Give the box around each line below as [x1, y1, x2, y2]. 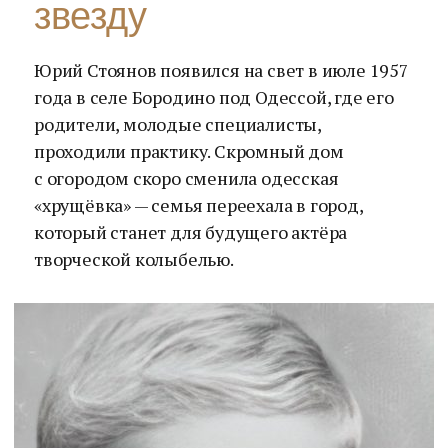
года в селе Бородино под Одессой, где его [34, 85, 394, 109]
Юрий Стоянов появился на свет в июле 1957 [34, 58, 409, 82]
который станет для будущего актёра [34, 220, 348, 244]
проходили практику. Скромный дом [34, 139, 344, 163]
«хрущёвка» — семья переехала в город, [34, 193, 363, 217]
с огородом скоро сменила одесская [34, 166, 339, 190]
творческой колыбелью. [34, 247, 234, 271]
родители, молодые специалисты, [34, 112, 321, 136]
